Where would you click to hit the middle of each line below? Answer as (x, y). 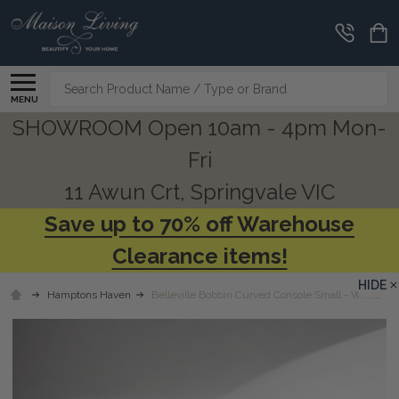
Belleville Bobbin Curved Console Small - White (266, 294)
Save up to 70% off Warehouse (199, 224)
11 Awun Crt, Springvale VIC (199, 191)
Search (72, 81)
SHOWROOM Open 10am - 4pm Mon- (199, 127)
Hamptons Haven (89, 294)
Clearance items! (199, 256)
